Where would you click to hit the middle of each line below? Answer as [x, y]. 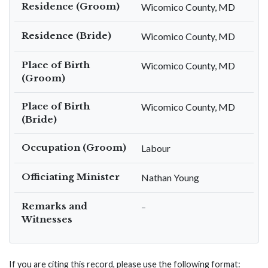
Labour [156, 148]
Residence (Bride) [66, 36]
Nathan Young [170, 177]
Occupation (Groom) [74, 147]
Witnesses [47, 219]
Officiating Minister [71, 177]
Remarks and [54, 206]
